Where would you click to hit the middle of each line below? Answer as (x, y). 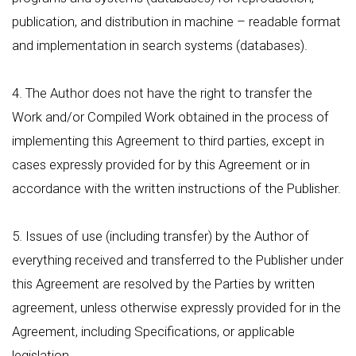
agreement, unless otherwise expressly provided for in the (176, 308)
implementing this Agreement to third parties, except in (168, 141)
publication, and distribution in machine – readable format (176, 21)
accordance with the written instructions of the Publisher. (176, 188)
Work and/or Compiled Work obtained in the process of (170, 117)
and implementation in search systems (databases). (160, 45)
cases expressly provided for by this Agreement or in (161, 164)
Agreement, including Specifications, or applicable (153, 331)
